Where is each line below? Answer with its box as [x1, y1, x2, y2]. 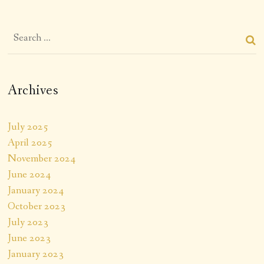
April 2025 [8, 135, 53, 150]
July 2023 [8, 214, 49, 229]
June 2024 [8, 167, 51, 181]
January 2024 [8, 183, 64, 197]
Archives [8, 81, 59, 100]
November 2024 [8, 151, 76, 166]
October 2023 [8, 199, 66, 213]
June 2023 [8, 230, 51, 245]
